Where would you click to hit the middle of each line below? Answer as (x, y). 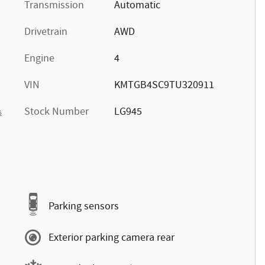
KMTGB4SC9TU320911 (164, 85)
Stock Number (56, 112)
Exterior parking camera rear (112, 237)
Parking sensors (84, 206)
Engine (39, 59)
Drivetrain (46, 32)
